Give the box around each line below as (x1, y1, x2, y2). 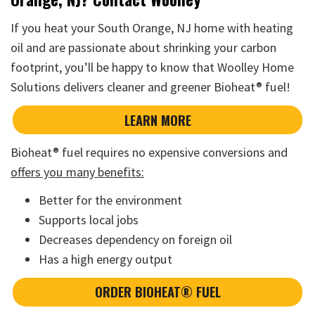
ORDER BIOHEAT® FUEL (94, 282, 221, 302)
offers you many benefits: (11, 163, 144, 180)
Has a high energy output (39, 251, 172, 268)
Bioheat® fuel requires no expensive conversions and (11, 143, 288, 160)
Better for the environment (39, 192, 182, 209)
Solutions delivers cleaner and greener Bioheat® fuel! (11, 79, 290, 96)
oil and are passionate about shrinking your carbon (11, 39, 276, 56)
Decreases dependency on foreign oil (39, 231, 232, 248)
